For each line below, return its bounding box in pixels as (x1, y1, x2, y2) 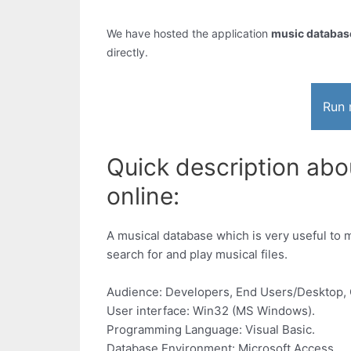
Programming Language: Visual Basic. (107, 322, 315, 338)
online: (107, 182, 179, 211)
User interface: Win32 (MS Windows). (107, 303, 315, 319)
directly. (107, 45, 148, 59)
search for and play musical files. (107, 247, 288, 262)
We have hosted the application (107, 27, 271, 40)
